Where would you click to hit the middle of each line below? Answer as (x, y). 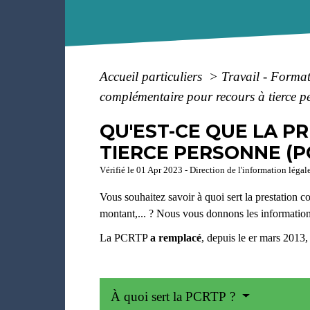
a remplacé (176, 237)
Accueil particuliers (153, 76)
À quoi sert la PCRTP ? (175, 297)
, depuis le (225, 237)
